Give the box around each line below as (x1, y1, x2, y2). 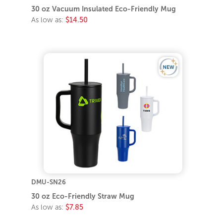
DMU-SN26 (31, 178, 66, 186)
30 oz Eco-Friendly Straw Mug (31, 192, 135, 200)
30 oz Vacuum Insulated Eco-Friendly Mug (31, 5, 176, 13)
